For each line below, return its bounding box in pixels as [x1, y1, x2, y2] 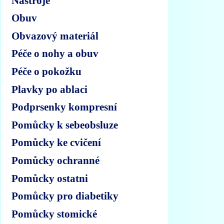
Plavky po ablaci [11, 83, 88, 95]
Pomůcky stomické [11, 207, 97, 219]
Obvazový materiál [11, 29, 99, 41]
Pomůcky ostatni [11, 172, 88, 184]
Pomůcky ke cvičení [11, 136, 101, 148]
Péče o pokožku [11, 65, 82, 77]
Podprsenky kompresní [11, 101, 117, 113]
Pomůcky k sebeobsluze [11, 118, 118, 130]
